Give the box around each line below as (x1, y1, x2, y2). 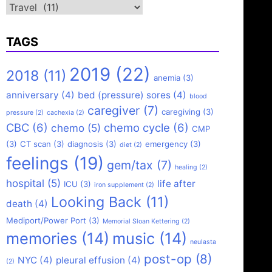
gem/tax (107, 158, 153, 172)
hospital (6, 177, 44, 189)
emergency (145, 139, 188, 149)
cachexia (47, 109, 74, 117)
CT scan (20, 139, 51, 149)
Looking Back (51, 193, 141, 211)
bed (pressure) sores (78, 89, 171, 101)
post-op (144, 251, 192, 267)
